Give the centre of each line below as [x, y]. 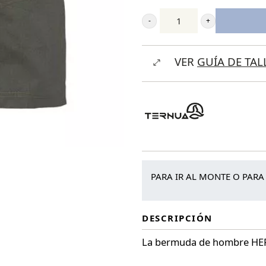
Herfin [156, 61]
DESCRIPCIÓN [177, 218]
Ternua [157, 28]
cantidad [161, 78]
